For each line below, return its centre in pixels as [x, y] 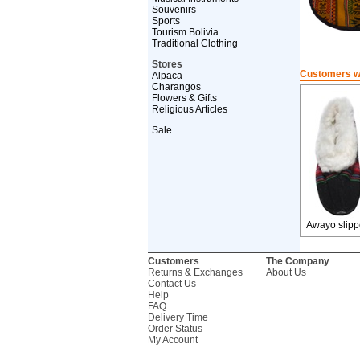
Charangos [176, 87]
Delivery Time [178, 317]
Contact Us [172, 284]
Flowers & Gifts [184, 98]
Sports [166, 21]
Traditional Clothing [194, 43]
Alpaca [167, 76]
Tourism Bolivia [185, 32]
